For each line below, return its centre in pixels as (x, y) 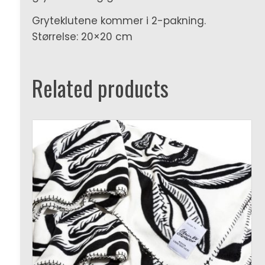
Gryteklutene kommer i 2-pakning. (119, 21)
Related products (100, 88)
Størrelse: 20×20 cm (82, 37)
